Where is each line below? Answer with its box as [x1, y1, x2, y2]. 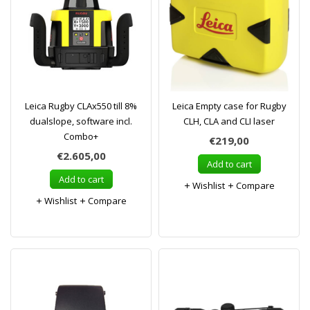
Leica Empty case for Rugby [172, 100, 286, 112]
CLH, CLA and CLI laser [183, 115, 275, 127]
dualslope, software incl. [30, 115, 132, 127]
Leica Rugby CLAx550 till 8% [25, 100, 137, 112]
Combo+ [64, 130, 98, 143]
